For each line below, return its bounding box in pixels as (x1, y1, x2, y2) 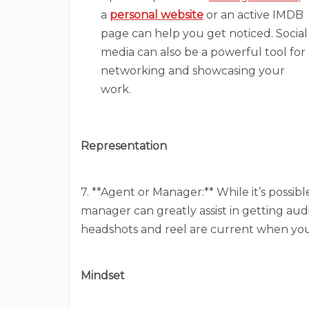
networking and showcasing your (100, 63, 285, 77)
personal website (109, 8, 203, 21)
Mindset (81, 268, 125, 282)
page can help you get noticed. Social (100, 26, 308, 40)
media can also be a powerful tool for (100, 45, 306, 59)
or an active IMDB (203, 8, 303, 21)
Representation (81, 139, 167, 152)
